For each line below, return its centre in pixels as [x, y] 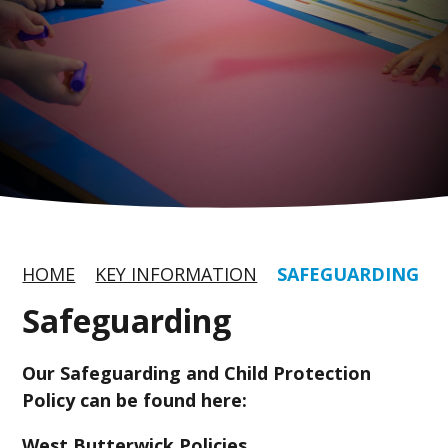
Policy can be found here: [135, 399]
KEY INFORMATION [176, 274]
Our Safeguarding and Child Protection [197, 372]
